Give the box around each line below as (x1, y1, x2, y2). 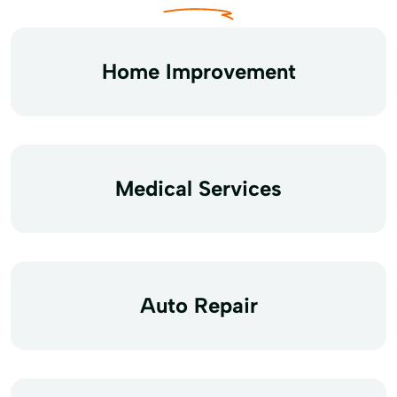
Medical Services (115, 175, 282, 201)
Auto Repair (139, 292, 258, 318)
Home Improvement (101, 58, 296, 84)
